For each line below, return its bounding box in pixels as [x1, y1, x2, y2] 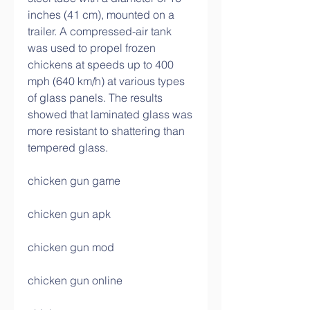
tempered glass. [28, 140, 108, 154]
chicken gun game [28, 174, 120, 188]
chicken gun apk [28, 207, 111, 221]
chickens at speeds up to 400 [28, 57, 174, 71]
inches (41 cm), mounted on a [28, 8, 174, 21]
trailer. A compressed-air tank [28, 24, 172, 38]
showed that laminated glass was [28, 107, 192, 121]
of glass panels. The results [28, 91, 163, 104]
